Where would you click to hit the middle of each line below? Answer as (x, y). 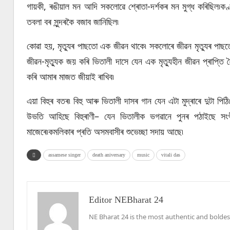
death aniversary (109, 155)
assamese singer (64, 155)
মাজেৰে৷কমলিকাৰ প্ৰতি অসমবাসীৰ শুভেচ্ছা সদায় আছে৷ (105, 131)
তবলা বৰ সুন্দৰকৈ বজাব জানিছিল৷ (73, 22)
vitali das (171, 155)
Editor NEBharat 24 (126, 200)
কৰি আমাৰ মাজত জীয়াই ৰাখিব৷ (70, 76)
